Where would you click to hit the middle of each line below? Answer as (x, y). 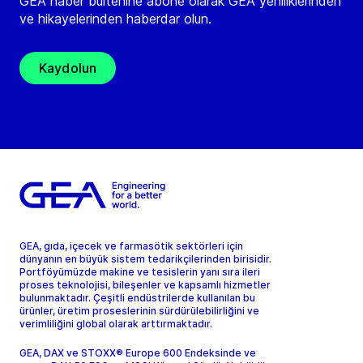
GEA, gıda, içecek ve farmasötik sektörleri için (131, 246)
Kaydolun (68, 68)
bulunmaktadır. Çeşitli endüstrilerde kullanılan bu (137, 297)
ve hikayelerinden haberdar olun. (115, 18)
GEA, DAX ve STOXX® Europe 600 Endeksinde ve (138, 352)
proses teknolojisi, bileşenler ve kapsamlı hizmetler (145, 284)
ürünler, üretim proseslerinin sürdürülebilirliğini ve (139, 310)
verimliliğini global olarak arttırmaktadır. (116, 323)
